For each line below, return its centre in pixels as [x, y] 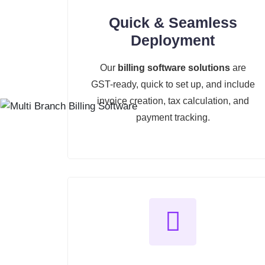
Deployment [173, 40]
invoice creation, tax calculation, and [173, 101]
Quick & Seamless [173, 22]
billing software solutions [174, 67]
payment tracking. [173, 117]
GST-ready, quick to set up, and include [173, 84]
